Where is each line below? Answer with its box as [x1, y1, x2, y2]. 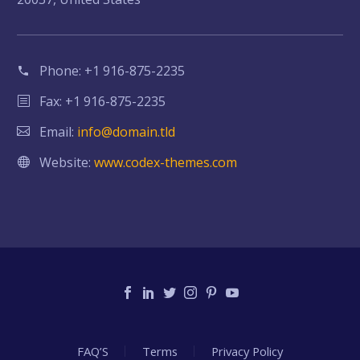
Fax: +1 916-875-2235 [39, 92, 166, 110]
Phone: [39, 61, 84, 80]
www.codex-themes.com [94, 153, 237, 171]
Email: [39, 122, 77, 141]
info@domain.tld [77, 122, 175, 141]
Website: [39, 153, 94, 171]
